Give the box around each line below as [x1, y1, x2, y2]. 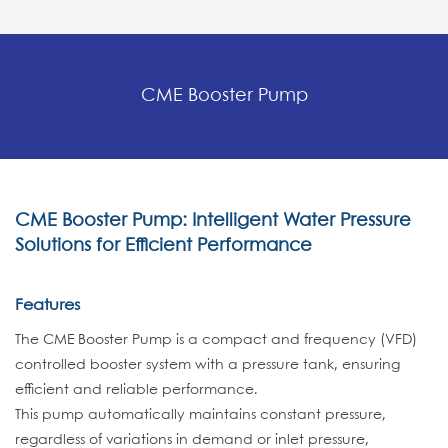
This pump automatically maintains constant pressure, [15, 408, 386, 422]
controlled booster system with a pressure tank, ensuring [15, 358, 400, 372]
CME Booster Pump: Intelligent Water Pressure [15, 212, 411, 230]
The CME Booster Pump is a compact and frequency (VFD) [15, 333, 417, 347]
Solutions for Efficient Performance [15, 237, 312, 255]
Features [15, 298, 80, 313]
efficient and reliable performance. [15, 383, 258, 397]
